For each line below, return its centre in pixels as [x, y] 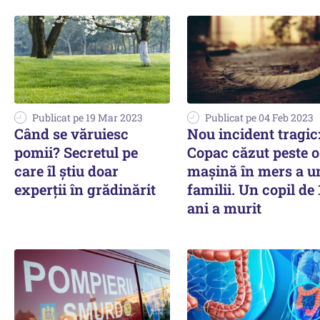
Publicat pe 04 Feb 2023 [259, 117]
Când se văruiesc [71, 133]
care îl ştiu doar [66, 170]
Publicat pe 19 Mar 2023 [87, 117]
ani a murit [224, 207]
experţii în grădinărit [85, 189]
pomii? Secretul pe [76, 152]
